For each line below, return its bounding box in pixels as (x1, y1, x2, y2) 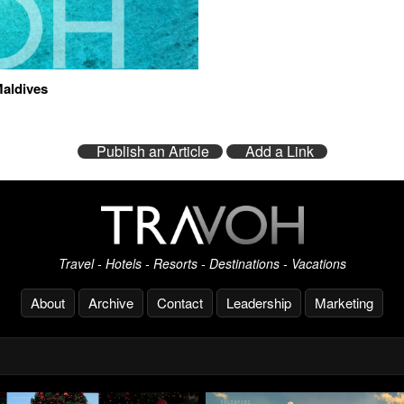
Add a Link (244, 141, 314, 162)
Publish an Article (96, 141, 209, 162)
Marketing (315, 293, 373, 313)
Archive (88, 293, 133, 313)
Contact (157, 293, 203, 313)
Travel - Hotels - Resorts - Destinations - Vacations (58, 254, 346, 273)
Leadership (226, 293, 291, 313)
